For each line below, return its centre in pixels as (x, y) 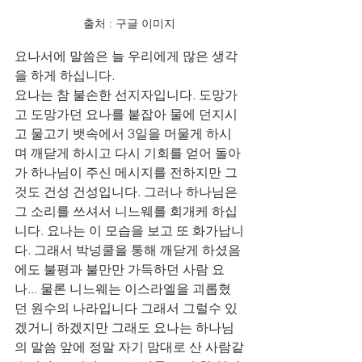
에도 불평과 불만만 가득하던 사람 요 (120, 269)
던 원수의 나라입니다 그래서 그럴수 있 (126, 308)
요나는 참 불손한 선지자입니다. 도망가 (126, 95)
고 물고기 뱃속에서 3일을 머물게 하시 (123, 134)
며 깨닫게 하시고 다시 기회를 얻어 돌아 (128, 153)
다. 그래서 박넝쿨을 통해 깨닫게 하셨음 (128, 250)
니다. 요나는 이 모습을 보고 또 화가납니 (129, 231)
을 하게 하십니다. (66, 76)
